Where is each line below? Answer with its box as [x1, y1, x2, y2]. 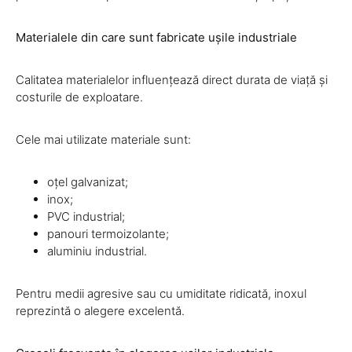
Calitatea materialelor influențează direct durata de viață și [16, 72, 328, 88]
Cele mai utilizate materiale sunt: [16, 132, 191, 148]
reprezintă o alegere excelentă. [16, 303, 185, 319]
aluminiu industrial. [47, 244, 147, 259]
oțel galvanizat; [47, 174, 128, 190]
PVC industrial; [47, 209, 125, 225]
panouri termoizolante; [47, 226, 169, 242]
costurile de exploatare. [16, 90, 143, 105]
